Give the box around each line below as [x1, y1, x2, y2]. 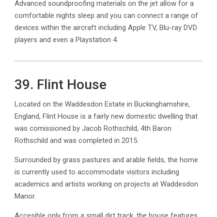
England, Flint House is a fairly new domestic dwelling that [15, 111, 198, 121]
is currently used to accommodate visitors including [15, 167, 179, 176]
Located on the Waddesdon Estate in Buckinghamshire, [15, 99, 190, 108]
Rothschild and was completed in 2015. [15, 136, 139, 145]
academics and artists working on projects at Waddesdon [15, 179, 198, 188]
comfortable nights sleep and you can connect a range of [15, 11, 198, 20]
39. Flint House [15, 76, 107, 93]
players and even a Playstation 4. [15, 35, 118, 44]
